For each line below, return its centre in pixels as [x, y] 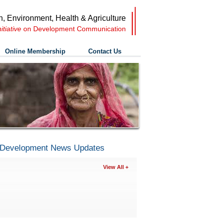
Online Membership [35, 51]
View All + [116, 167]
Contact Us [105, 51]
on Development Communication [74, 29]
